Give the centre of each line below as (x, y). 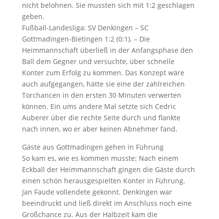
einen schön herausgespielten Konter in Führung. (103, 181)
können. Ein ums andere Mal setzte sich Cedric (99, 106)
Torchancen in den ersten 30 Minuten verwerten (101, 95)
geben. (33, 16)
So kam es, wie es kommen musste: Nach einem (100, 158)
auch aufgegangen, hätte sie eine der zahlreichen (103, 84)
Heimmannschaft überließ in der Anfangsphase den (107, 50)
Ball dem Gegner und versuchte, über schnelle (98, 61)
